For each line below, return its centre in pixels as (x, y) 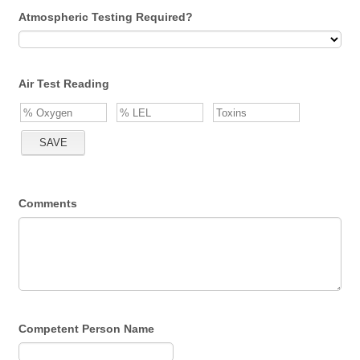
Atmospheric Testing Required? (106, 17)
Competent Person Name (87, 329)
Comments (48, 203)
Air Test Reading (64, 84)
